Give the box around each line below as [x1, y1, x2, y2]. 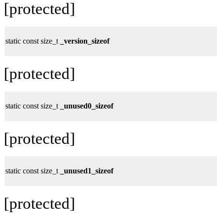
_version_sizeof [60, 36, 109, 45]
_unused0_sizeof [60, 101, 113, 110]
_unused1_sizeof [60, 166, 113, 175]
